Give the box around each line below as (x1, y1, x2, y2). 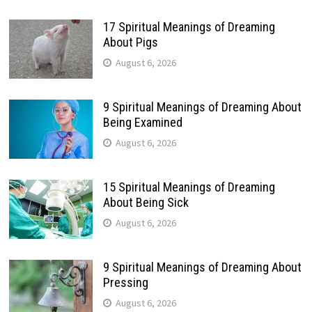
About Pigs (102, 34, 158, 49)
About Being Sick (102, 194, 189, 210)
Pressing (102, 274, 148, 290)
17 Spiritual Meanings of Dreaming (102, 19, 275, 34)
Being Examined (102, 114, 182, 130)
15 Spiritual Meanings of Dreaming (102, 179, 275, 194)
